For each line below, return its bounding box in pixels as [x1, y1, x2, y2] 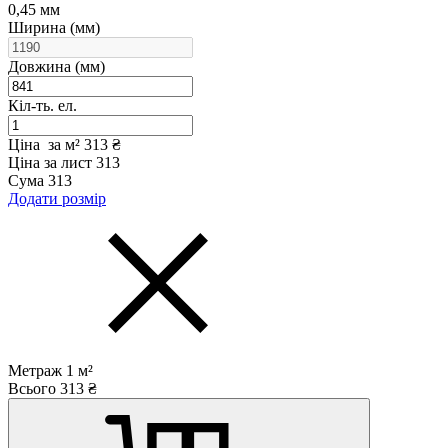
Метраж [8, 361, 62, 379]
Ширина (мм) [8, 18, 100, 36]
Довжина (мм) [8, 57, 105, 75]
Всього [8, 379, 56, 397]
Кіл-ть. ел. [8, 96, 77, 114]
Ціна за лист [8, 153, 92, 171]
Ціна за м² [8, 135, 80, 153]
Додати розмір [8, 189, 106, 207]
